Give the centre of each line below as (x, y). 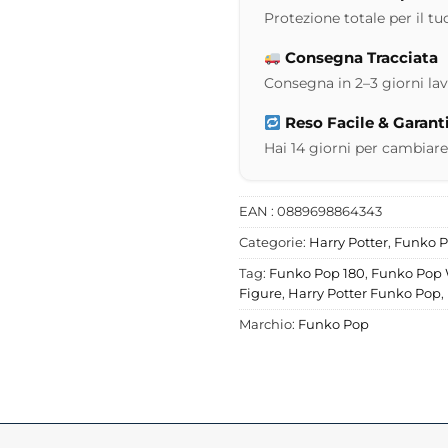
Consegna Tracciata (360, 58)
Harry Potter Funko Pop (364, 294)
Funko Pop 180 (317, 274)
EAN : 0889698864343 (310, 212)
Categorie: (274, 243)
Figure (260, 294)
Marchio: (268, 325)
